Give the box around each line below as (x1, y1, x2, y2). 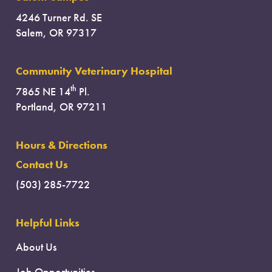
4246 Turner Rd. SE (16, 11, 102, 25)
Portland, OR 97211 (16, 100, 107, 114)
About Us (16, 240, 56, 254)
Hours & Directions (16, 138, 107, 152)
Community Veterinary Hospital (16, 64, 172, 78)
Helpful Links (16, 216, 80, 230)
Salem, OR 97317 (16, 26, 97, 40)
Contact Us (16, 157, 68, 171)
